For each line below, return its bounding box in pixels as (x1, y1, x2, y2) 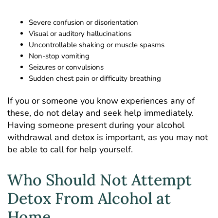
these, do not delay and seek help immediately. (7, 107, 194, 119)
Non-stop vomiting (28, 51, 90, 61)
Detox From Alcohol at (7, 188, 171, 209)
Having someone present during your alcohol (7, 119, 184, 131)
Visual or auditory (28, 29, 87, 39)
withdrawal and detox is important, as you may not (7, 131, 208, 143)
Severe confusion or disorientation (28, 18, 138, 28)
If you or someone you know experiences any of (7, 94, 195, 107)
